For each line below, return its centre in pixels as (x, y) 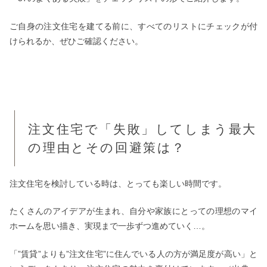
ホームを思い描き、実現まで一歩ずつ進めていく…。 (110, 226)
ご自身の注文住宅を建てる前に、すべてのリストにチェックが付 (133, 26)
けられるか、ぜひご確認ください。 (76, 41)
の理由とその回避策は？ (107, 147)
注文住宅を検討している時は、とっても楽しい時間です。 (118, 183)
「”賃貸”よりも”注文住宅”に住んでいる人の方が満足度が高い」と (133, 254)
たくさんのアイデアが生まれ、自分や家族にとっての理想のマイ (133, 211)
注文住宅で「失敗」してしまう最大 (142, 129)
